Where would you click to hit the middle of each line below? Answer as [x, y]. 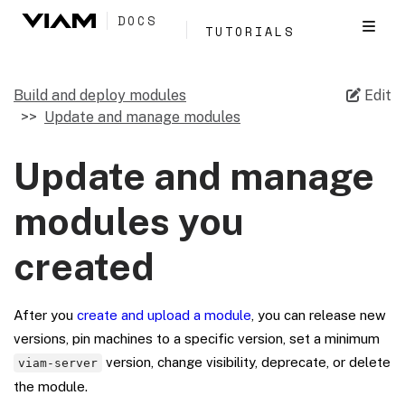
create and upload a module [164, 315]
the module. [51, 386]
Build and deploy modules [100, 95]
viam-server [58, 363]
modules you [129, 221]
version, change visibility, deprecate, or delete [247, 362]
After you [45, 315]
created [84, 266]
